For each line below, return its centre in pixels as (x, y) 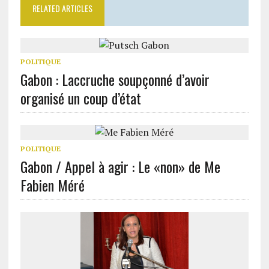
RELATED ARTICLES (62, 8)
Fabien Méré (52, 185)
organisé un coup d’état (80, 98)
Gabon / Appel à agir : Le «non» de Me (120, 166)
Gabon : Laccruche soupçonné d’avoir (115, 79)
